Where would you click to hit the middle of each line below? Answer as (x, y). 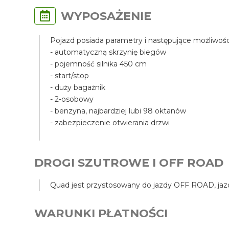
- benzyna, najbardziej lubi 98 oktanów (118, 111)
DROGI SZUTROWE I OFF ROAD (129, 163)
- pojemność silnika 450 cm (99, 64)
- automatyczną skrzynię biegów (108, 52)
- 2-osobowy (72, 99)
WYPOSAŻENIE (106, 16)
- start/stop (70, 76)
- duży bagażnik (78, 88)
